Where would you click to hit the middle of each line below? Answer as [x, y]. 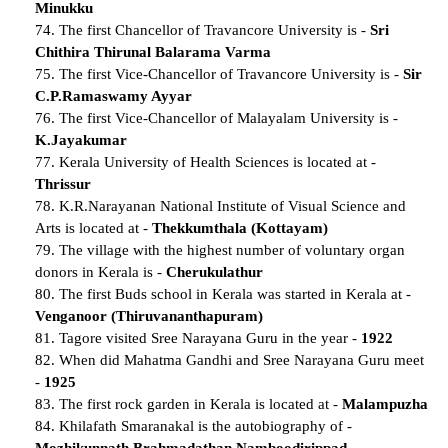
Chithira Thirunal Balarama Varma [153, 51]
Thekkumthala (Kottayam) [240, 227]
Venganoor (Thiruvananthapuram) [149, 315]
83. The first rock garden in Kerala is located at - [188, 403]
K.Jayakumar [81, 139]
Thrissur [63, 183]
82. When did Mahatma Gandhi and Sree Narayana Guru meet [229, 359]
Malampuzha [385, 403]
